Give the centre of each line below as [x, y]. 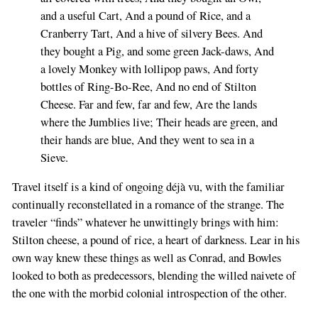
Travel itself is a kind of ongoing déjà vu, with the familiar [148, 187]
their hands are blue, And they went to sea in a [147, 139]
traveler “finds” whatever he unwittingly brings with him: [145, 223]
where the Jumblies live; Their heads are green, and [159, 122]
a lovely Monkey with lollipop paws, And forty [149, 68]
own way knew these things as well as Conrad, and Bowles [146, 258]
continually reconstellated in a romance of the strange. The [148, 205]
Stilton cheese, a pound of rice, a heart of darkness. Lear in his [155, 240]
